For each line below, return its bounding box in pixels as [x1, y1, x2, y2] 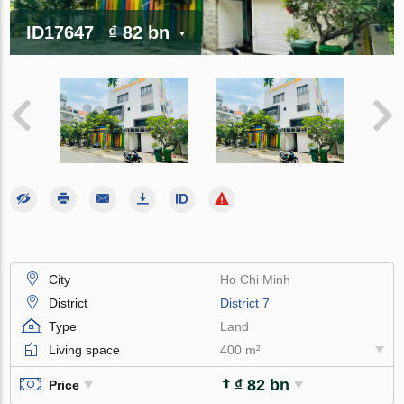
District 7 [220, 295, 271, 310]
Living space [49, 342, 121, 357]
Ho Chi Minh [220, 271, 291, 287]
